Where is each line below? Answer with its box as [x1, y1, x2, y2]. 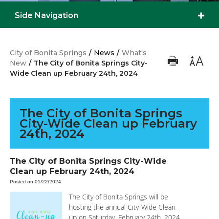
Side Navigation [15, 11, 78, 21]
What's [122, 48, 147, 58]
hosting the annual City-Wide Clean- [69, 202, 178, 212]
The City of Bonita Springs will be [69, 192, 169, 202]
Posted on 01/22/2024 [10, 179, 61, 185]
